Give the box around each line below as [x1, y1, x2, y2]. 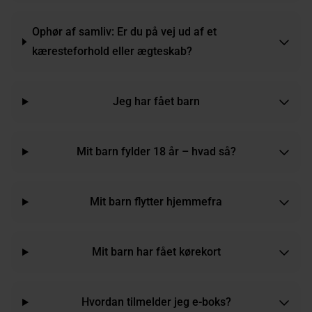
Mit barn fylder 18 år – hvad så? [76, 145, 236, 159]
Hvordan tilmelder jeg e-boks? [81, 295, 231, 309]
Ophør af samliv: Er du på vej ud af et [31, 25, 217, 39]
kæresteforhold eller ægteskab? [31, 45, 192, 58]
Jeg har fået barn [112, 95, 200, 109]
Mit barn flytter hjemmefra [90, 195, 223, 209]
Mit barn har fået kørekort [91, 245, 221, 259]
